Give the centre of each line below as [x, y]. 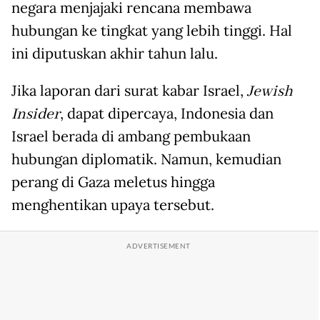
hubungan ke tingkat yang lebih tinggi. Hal [152, 31]
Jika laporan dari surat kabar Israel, [129, 91]
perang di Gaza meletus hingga [113, 182]
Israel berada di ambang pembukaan [131, 137]
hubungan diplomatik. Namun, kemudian [146, 160]
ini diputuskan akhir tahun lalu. [115, 54]
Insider [36, 115]
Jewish [270, 92]
